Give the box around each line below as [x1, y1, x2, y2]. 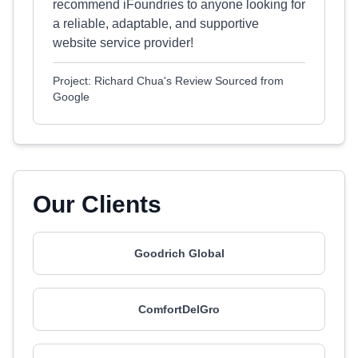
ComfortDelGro [138, 303, 220, 316]
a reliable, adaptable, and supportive [53, 17, 259, 30]
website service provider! [53, 36, 193, 50]
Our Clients [33, 191, 161, 217]
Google [53, 90, 89, 103]
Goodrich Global [133, 247, 225, 260]
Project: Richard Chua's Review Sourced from [53, 74, 284, 87]
